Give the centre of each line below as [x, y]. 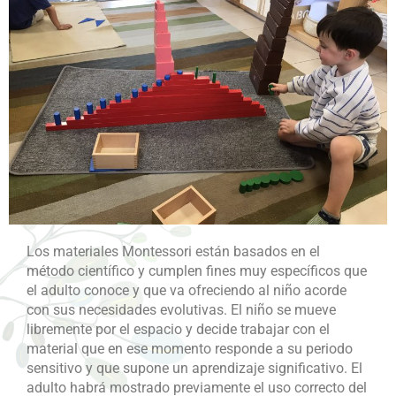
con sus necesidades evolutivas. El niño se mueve [181, 309]
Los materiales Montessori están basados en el [173, 251]
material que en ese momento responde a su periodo [190, 348]
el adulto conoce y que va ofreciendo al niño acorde [187, 290]
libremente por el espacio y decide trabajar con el [178, 329]
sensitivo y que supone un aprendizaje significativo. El [194, 368]
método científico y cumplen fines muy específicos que [197, 270]
